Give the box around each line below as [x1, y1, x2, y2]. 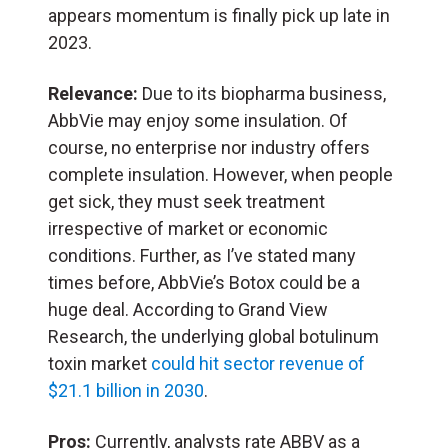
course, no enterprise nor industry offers [48, 137, 370, 159]
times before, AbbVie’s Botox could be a [48, 272, 360, 294]
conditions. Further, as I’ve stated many [48, 245, 356, 267]
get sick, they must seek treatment [48, 191, 325, 213]
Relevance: [48, 83, 138, 105]
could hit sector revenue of [151, 353, 365, 375]
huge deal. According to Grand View [48, 299, 328, 321]
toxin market [48, 353, 151, 375]
